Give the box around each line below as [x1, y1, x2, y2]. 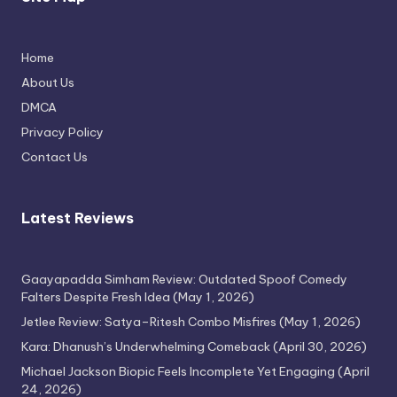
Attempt [56, 77, 115, 95]
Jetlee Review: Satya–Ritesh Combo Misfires [21, 314, 276, 331]
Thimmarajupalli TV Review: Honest [56, 58, 296, 76]
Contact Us [21, 149, 88, 166]
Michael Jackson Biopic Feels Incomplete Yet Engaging [21, 363, 335, 380]
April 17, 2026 [56, 100, 128, 114]
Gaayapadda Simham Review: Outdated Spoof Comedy [21, 271, 347, 288]
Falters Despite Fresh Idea [21, 289, 170, 306]
